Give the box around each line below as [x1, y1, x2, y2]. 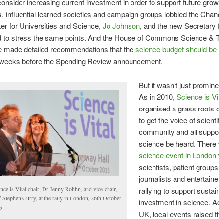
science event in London [139, 150, 217, 160]
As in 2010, [139, 91, 177, 102]
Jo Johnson [102, 21, 140, 31]
